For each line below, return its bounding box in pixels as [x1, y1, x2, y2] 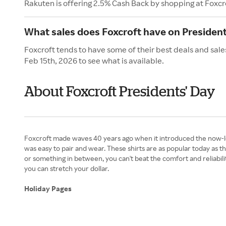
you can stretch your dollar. [24, 164, 109, 173]
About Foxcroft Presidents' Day [24, 83, 215, 99]
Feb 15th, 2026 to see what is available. [24, 55, 164, 66]
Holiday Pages [24, 184, 73, 193]
